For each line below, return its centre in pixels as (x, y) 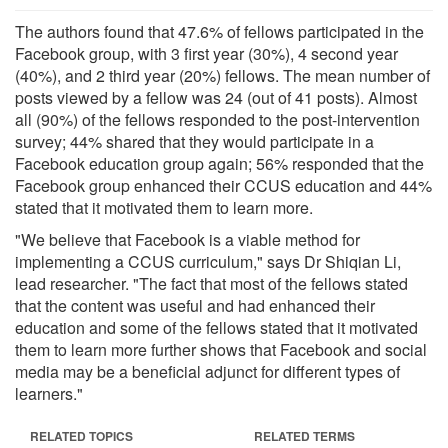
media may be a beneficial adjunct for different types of (207, 371)
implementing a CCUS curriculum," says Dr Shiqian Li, (208, 261)
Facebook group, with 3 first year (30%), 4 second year (206, 53)
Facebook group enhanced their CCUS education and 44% (223, 185)
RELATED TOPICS (81, 435)
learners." (49, 393)
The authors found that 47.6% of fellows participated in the (219, 31)
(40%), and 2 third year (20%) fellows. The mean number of (222, 75)
